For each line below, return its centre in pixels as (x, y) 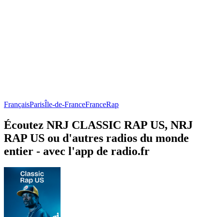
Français (17, 104)
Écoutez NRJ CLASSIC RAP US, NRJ (98, 125)
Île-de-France (65, 104)
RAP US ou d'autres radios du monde (96, 138)
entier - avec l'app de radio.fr (77, 151)
